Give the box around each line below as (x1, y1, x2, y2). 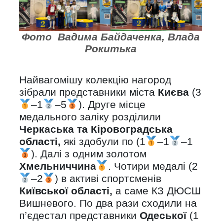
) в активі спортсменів (54, 173, 161, 184)
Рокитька (84, 43, 137, 55)
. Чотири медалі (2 (108, 160, 198, 172)
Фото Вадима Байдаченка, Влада (21, 31, 200, 43)
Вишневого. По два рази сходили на (19, 197, 197, 209)
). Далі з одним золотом (31, 148, 147, 160)
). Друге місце (78, 99, 146, 110)
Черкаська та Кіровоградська (19, 123, 173, 135)
